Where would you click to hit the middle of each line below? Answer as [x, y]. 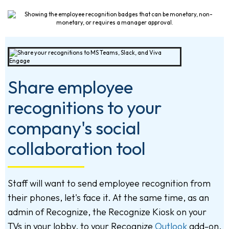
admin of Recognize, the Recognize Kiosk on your [107, 212]
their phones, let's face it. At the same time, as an [108, 198]
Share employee [70, 87]
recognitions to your [85, 108]
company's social [74, 128]
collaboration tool [77, 148]
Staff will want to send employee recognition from [109, 184]
